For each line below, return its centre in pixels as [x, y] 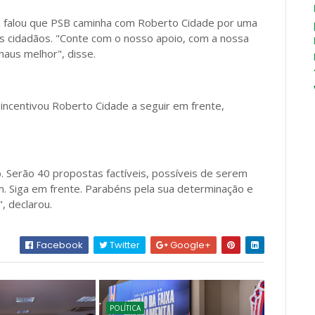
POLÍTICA [125, 308]
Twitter [124, 245]
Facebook [59, 245]
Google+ [190, 245]
